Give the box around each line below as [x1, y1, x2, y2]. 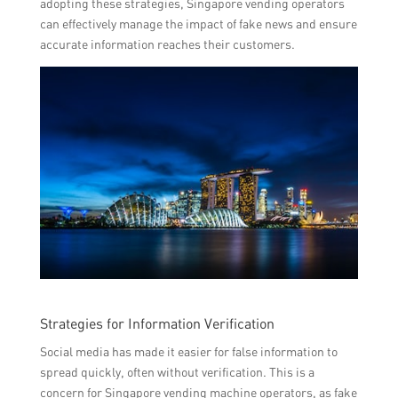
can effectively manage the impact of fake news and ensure [39, 16, 357, 32]
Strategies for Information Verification [39, 314, 275, 333]
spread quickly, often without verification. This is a [39, 364, 314, 380]
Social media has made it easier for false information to [39, 344, 338, 360]
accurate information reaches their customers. [39, 36, 295, 52]
